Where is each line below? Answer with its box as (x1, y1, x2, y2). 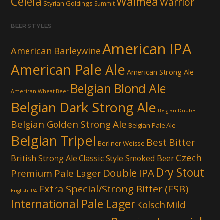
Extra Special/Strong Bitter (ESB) (39, 181, 189, 195)
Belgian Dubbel (158, 107, 197, 114)
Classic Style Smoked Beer (79, 152, 174, 164)
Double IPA (103, 165, 154, 180)
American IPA (102, 38, 192, 58)
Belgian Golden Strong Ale (11, 117, 127, 131)
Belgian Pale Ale (128, 120, 176, 130)
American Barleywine (11, 44, 101, 56)
